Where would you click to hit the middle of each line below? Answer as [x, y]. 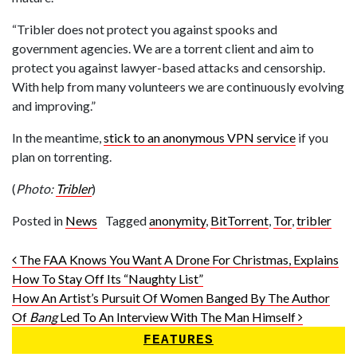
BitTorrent [239, 220]
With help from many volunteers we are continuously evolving [178, 86]
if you [312, 137]
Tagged [127, 220]
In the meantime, [58, 137]
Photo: [35, 188]
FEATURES [178, 340]
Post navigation [90, 264]
